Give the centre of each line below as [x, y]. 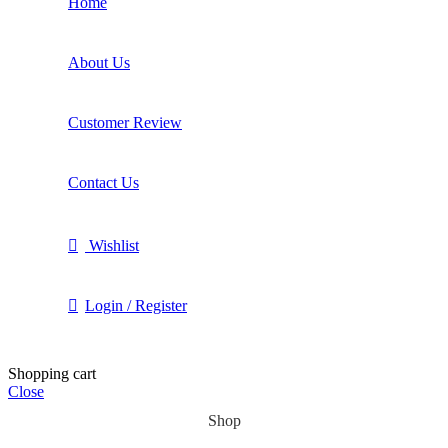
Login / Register [136, 306]
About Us [99, 63]
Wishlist [114, 246]
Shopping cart [52, 374]
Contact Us [103, 183]
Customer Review [125, 123]
